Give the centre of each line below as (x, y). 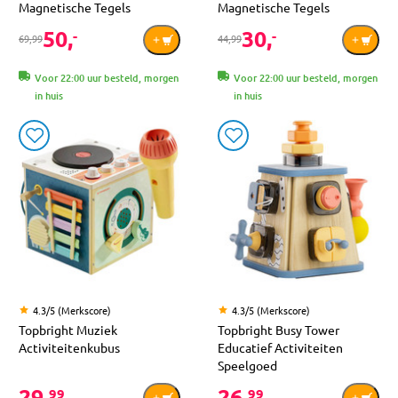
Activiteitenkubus (69, 348)
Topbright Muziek (68, 330)
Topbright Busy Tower (279, 330)
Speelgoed (247, 366)
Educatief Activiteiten (280, 348)
